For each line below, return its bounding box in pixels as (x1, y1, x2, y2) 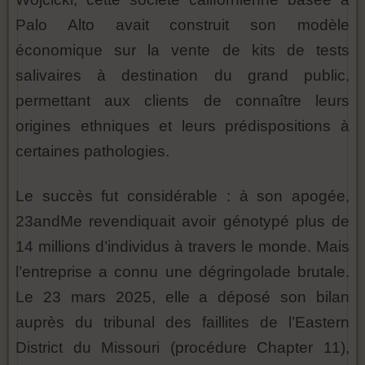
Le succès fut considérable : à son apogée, (15, 187, 350, 204)
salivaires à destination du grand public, (15, 67, 350, 84)
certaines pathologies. (15, 143, 169, 160)
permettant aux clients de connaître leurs (15, 92, 350, 109)
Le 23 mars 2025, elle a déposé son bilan (15, 288, 350, 306)
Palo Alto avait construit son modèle (15, 16, 350, 33)
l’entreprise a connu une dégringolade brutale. (15, 263, 350, 280)
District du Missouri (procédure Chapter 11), (15, 339, 350, 356)
